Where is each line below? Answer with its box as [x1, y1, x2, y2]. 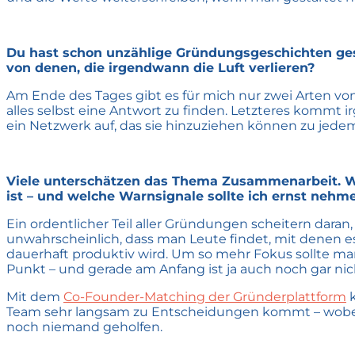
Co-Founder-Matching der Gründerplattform [63, 288, 346, 304]
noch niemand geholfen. [6, 319, 162, 334]
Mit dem [6, 288, 63, 304]
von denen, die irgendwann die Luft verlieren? [6, 59, 315, 75]
